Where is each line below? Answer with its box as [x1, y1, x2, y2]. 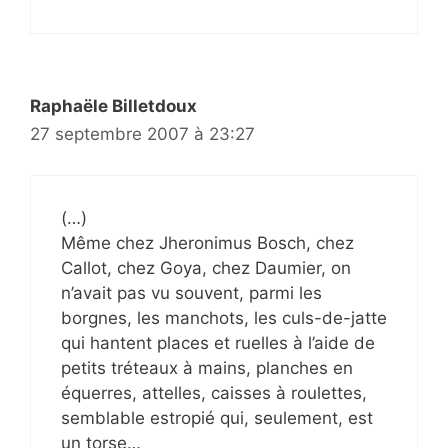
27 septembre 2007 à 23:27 [30, 124, 255, 145]
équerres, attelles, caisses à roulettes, [61, 382, 367, 403]
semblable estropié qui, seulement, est [61, 407, 373, 428]
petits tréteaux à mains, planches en [61, 357, 353, 378]
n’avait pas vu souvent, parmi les [61, 282, 322, 303]
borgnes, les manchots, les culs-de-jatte [61, 307, 387, 328]
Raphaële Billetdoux [30, 96, 197, 117]
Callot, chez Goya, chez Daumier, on [61, 257, 351, 278]
